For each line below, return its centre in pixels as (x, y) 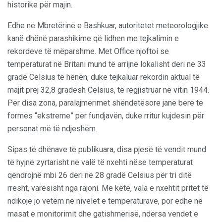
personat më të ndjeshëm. (52, 128)
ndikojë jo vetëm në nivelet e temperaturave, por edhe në (105, 201)
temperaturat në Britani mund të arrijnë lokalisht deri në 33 (107, 64)
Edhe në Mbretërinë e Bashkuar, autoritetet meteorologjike (108, 25)
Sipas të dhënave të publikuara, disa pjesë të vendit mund (107, 149)
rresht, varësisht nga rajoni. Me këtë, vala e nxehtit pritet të (108, 188)
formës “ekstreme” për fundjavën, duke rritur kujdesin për (106, 115)
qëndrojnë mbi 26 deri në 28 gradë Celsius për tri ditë (100, 175)
